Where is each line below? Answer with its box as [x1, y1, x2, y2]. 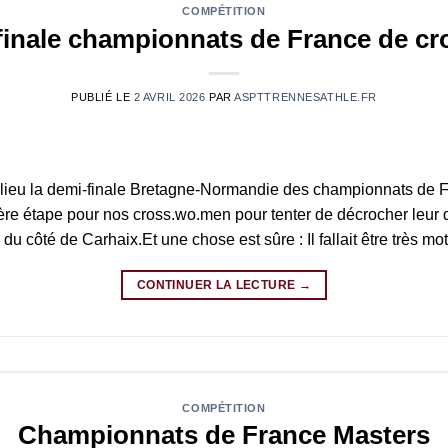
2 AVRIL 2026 [133, 90, 206, 103]
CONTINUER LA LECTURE [137, 277, 299, 292]
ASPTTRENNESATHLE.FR [234, 90, 377, 103]
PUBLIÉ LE [71, 90, 134, 103]
